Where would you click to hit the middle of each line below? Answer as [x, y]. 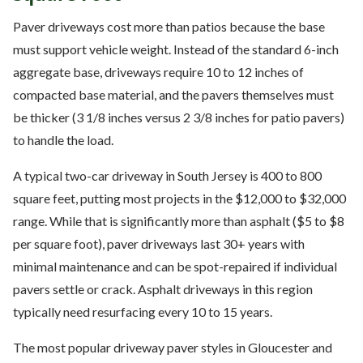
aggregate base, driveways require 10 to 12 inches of [158, 71]
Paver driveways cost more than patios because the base [169, 26]
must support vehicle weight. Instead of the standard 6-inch [176, 49]
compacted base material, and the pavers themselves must [173, 94]
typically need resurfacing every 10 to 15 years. [143, 311]
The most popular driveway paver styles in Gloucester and [173, 347]
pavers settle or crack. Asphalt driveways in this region [163, 288]
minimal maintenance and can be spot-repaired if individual [175, 266]
